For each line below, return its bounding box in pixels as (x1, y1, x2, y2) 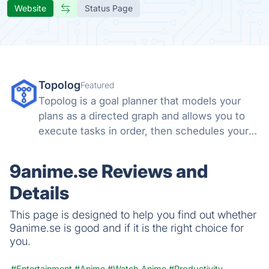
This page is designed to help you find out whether (10, 208, 256, 221)
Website (14, 2, 46, 13)
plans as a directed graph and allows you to (38, 109, 245, 122)
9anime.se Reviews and (10, 160, 208, 182)
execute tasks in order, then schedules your (38, 124, 249, 137)
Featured (80, 79, 114, 90)
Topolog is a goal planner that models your (38, 94, 241, 107)
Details (10, 181, 69, 204)
